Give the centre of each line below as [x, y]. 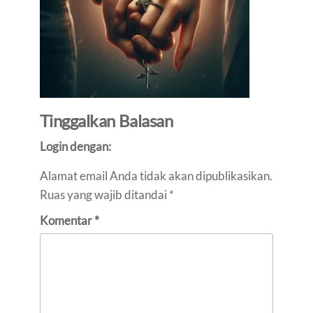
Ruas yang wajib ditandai [104, 195]
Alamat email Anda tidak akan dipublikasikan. [156, 176]
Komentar [67, 220]
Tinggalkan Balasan [106, 121]
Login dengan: [75, 146]
